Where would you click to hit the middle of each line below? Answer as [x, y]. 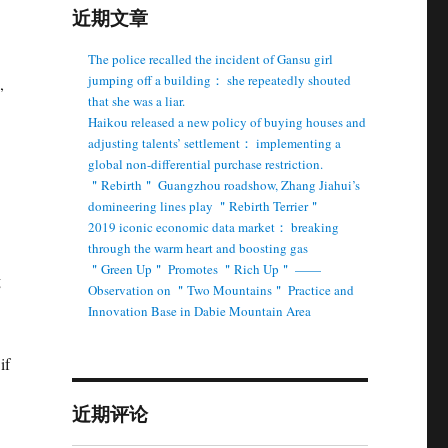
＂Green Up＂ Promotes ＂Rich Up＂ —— [205, 269]
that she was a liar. [137, 101]
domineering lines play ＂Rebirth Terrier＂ [205, 206]
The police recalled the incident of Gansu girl [211, 59]
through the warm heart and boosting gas [198, 248]
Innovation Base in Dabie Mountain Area [200, 311]
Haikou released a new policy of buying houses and [227, 122]
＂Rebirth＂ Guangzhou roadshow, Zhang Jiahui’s [224, 185]
